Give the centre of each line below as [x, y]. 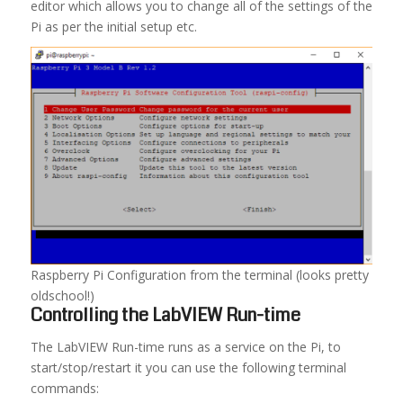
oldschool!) [62, 295]
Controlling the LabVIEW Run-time [165, 315]
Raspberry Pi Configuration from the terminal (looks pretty [199, 274]
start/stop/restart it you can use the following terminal [188, 367]
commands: [64, 388]
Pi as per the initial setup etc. [113, 26]
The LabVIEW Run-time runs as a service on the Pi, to [185, 346]
